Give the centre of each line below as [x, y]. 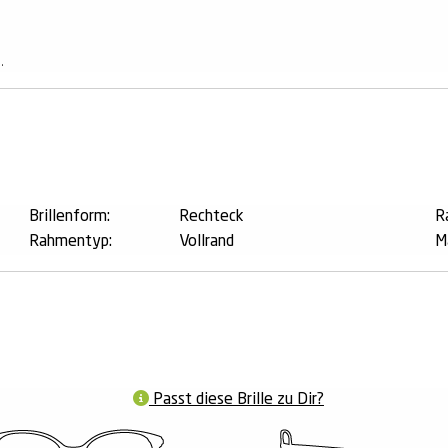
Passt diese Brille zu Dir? [236, 399]
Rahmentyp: [71, 241]
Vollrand [207, 241]
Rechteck [212, 216]
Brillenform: [70, 216]
